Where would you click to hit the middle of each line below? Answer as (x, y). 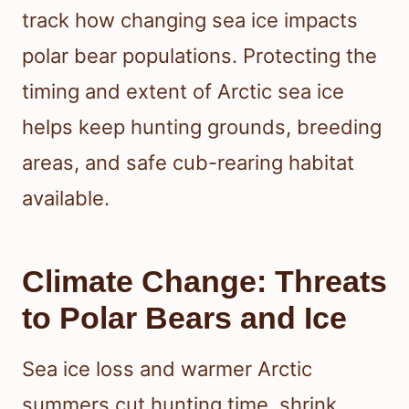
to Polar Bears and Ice (184, 318)
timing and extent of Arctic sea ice (183, 92)
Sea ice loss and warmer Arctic (167, 369)
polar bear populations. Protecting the (199, 56)
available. (66, 199)
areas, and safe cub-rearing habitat (188, 163)
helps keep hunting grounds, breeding (202, 127)
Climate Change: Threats (204, 282)
